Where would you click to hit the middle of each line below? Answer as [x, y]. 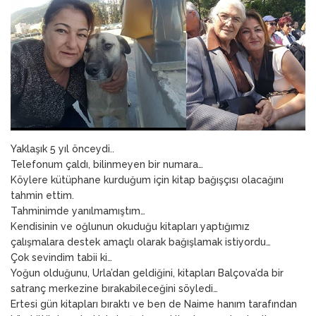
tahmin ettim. [42, 195]
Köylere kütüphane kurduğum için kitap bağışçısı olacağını [147, 180]
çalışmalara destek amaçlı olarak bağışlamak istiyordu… [141, 242]
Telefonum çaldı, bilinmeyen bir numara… [107, 164]
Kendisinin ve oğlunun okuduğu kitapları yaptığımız [130, 226]
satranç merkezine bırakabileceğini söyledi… [114, 288]
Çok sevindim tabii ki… [61, 257]
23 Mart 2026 [58, 8]
